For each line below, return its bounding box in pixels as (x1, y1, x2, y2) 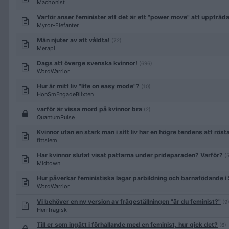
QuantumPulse (37, 113, 75, 121)
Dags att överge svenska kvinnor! (37, 59, 138, 67)
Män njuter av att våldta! (37, 36, 110, 44)
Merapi (37, 44, 55, 52)
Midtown (37, 159, 60, 167)
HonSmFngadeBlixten (37, 90, 94, 98)
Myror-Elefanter (37, 21, 79, 29)
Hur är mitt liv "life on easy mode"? (37, 82, 140, 90)
